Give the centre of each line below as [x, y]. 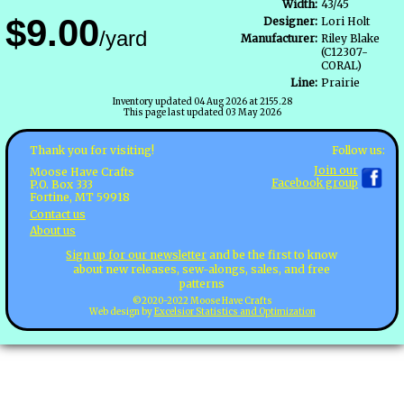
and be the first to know [272, 254]
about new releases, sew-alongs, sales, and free [202, 269]
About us [53, 231]
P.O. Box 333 [61, 184]
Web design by [121, 312]
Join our [336, 170]
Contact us [58, 214]
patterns [202, 283]
